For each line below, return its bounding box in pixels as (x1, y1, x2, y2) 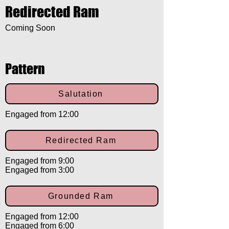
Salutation (58, 89, 103, 98)
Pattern (5, 61, 45, 77)
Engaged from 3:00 (5, 166, 74, 175)
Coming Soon (5, 24, 55, 33)
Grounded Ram (48, 191, 114, 200)
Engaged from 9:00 (5, 156, 74, 166)
